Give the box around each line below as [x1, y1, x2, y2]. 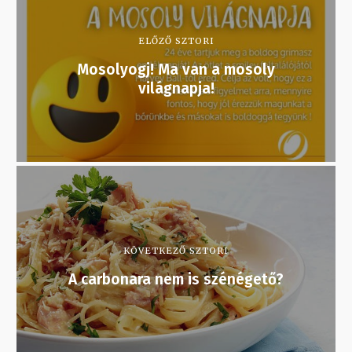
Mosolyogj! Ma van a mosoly [77, 60, 275, 79]
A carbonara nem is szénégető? [68, 270, 284, 289]
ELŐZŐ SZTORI [137, 35, 214, 47]
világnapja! [137, 79, 214, 98]
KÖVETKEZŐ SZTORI [123, 245, 229, 257]
